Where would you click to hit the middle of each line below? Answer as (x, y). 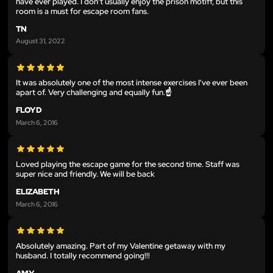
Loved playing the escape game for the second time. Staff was (128, 164)
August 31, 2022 (41, 41)
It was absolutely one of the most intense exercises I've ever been (132, 83)
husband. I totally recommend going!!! (83, 255)
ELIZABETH (38, 192)
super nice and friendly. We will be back (85, 174)
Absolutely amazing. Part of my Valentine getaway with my (121, 246)
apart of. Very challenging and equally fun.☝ (94, 93)
